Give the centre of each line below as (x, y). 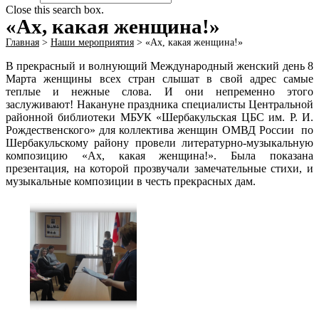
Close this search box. (55, 10)
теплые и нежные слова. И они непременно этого (159, 91)
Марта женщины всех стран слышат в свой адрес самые (159, 79)
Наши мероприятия (92, 42)
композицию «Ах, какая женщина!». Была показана (159, 156)
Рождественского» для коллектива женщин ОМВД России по (159, 130)
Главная (22, 42)
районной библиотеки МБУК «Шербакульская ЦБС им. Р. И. (159, 117)
